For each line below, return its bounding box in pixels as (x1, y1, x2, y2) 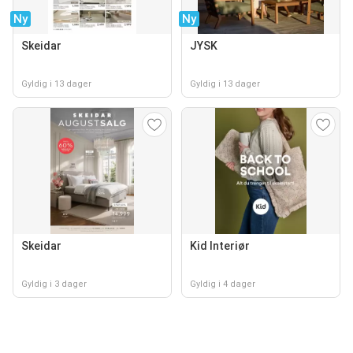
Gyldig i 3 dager (21, 279, 87, 290)
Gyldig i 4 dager (190, 279, 255, 290)
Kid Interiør (190, 240, 250, 253)
